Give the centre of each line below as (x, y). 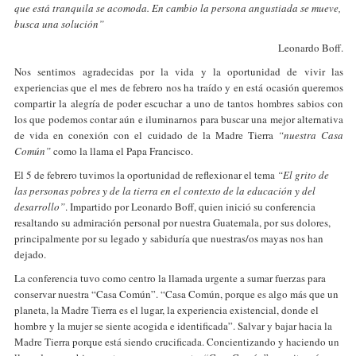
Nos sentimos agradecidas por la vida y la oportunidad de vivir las (179, 72)
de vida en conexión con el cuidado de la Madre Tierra (146, 135)
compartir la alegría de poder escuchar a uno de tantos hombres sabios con (179, 103)
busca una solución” (59, 24)
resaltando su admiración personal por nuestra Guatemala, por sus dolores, (172, 222)
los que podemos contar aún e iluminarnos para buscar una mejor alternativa (179, 119)
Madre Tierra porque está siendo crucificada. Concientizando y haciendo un (177, 342)
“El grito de (303, 175)
